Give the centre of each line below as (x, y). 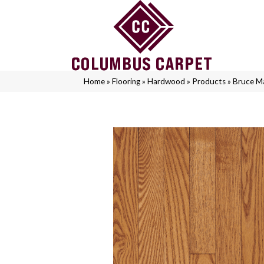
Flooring (126, 81)
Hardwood (166, 81)
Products (209, 81)
